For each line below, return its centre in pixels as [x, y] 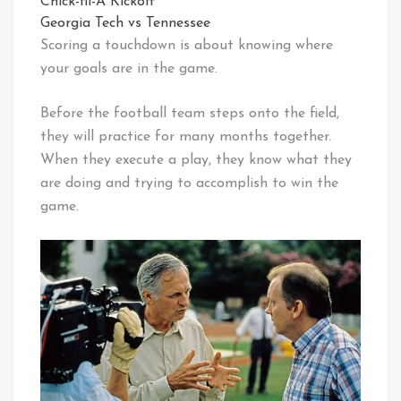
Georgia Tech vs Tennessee [125, 23]
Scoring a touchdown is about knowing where [187, 45]
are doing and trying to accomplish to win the [189, 183]
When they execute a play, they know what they [196, 160]
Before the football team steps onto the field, [190, 113]
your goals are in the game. [129, 68]
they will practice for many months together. [186, 137]
